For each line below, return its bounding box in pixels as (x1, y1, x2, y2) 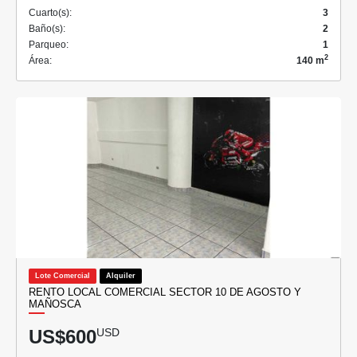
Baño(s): (29, 22, 65, 34)
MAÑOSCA (29, 297, 81, 310)
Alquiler (106, 271, 135, 280)
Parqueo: (29, 38, 69, 50)
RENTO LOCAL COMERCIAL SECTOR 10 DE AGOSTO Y (29, 285, 301, 298)
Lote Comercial (35, 271, 90, 280)
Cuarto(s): (29, 6, 72, 18)
